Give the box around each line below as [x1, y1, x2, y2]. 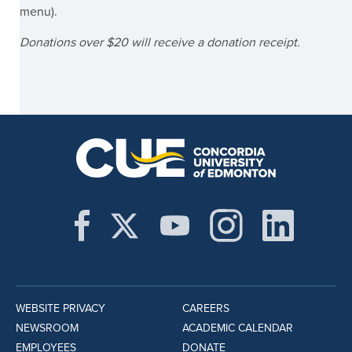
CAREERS [181, 302, 229, 315]
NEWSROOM [16, 321, 79, 335]
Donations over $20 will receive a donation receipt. [20, 34, 300, 50]
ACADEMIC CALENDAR [181, 321, 293, 335]
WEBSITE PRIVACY [16, 302, 105, 315]
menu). [20, 3, 57, 20]
